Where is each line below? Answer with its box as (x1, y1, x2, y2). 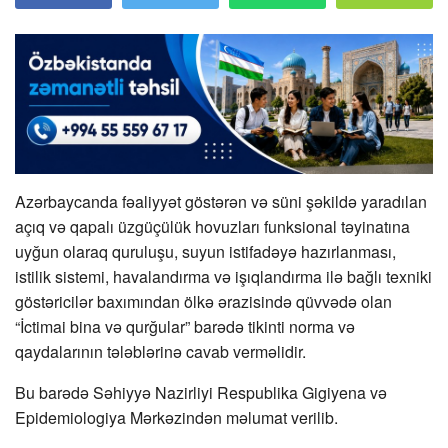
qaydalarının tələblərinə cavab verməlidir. (15, 339, 306, 363)
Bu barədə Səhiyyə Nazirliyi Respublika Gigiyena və (15, 380, 387, 404)
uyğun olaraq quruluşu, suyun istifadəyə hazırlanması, (15, 239, 396, 263)
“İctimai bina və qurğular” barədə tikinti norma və (15, 314, 355, 338)
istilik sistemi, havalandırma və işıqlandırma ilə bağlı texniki (15, 264, 432, 288)
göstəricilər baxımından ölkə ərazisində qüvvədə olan (15, 289, 392, 313)
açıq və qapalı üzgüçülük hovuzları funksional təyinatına (15, 214, 410, 238)
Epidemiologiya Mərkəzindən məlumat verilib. (15, 405, 338, 429)
